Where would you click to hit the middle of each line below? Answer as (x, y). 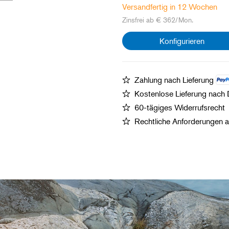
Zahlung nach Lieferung (175, 79)
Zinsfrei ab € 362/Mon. (158, 19)
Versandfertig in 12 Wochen (170, 6)
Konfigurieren (182, 41)
